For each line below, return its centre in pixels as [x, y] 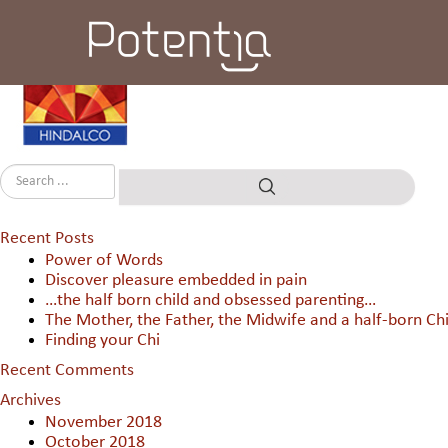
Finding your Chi [102, 340]
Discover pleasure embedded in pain [176, 280]
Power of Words [104, 260]
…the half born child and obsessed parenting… [210, 300]
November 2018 [103, 422]
